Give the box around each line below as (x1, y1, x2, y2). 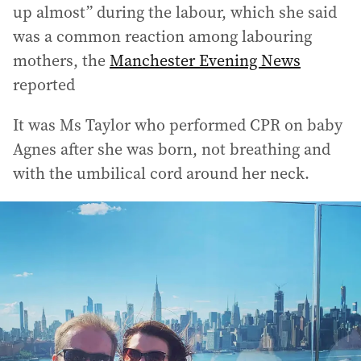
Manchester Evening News (110, 48, 301, 72)
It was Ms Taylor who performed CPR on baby (13, 113, 342, 136)
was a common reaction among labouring (13, 24, 312, 48)
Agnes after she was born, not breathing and (13, 137, 330, 160)
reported (13, 73, 75, 96)
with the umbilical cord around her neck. (13, 161, 309, 185)
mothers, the (13, 48, 110, 72)
